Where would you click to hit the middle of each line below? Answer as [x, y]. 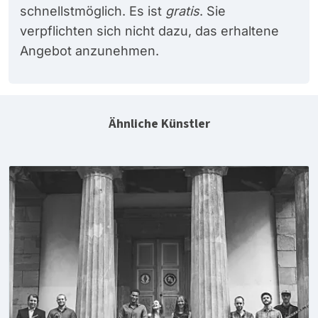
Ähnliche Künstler [159, 124]
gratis [182, 11]
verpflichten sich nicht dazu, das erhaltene [149, 31]
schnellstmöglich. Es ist [93, 11]
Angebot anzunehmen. [89, 50]
